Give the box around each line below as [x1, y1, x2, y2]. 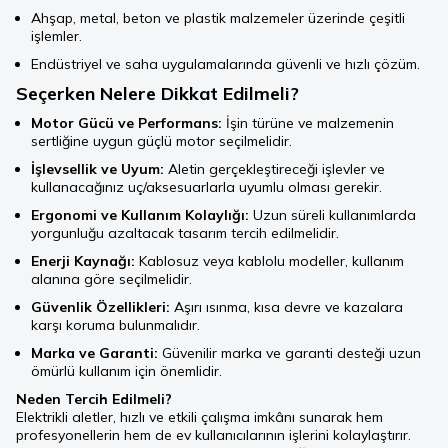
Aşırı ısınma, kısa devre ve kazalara [170, 298, 403, 317]
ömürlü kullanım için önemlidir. [31, 362, 222, 381]
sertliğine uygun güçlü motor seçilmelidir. [31, 132, 292, 151]
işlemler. [31, 27, 82, 46]
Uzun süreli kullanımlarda [249, 206, 416, 225]
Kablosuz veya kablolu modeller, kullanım [135, 252, 404, 271]
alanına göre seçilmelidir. [31, 270, 192, 289]
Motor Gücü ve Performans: [31, 114, 222, 133]
